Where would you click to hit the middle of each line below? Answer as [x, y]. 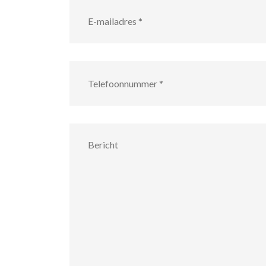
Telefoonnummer [102, 66]
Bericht [83, 129]
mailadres [87, 15]
